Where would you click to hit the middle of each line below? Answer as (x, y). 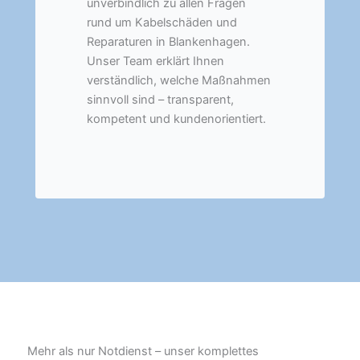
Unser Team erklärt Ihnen (155, 61)
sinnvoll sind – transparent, (160, 99)
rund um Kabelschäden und (162, 22)
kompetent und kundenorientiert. (176, 119)
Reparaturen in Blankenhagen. (168, 41)
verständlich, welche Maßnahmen (179, 80)
